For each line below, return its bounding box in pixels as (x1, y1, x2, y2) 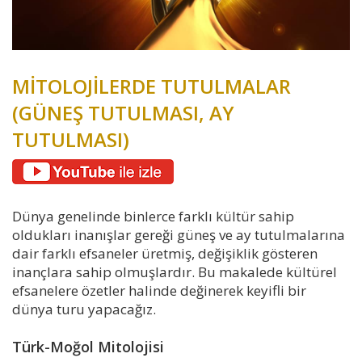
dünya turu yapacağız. (12, 299, 156, 318)
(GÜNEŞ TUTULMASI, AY (12, 99, 234, 126)
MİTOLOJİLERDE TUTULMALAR (12, 72, 291, 99)
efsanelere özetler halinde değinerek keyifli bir (12, 280, 306, 300)
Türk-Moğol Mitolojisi (12, 336, 164, 356)
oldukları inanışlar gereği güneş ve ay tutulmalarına (12, 225, 345, 244)
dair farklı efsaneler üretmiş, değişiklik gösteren (12, 243, 318, 263)
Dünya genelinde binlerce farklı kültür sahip (12, 206, 294, 225)
